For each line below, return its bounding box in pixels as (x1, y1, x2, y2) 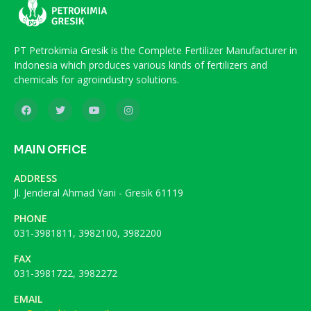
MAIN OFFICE (14, 142, 87, 157)
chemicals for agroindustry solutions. (14, 72, 179, 86)
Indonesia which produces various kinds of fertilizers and (14, 58, 267, 72)
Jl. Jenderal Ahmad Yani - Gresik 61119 (14, 185, 183, 199)
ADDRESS (14, 171, 57, 185)
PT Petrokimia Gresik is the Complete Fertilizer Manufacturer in (14, 43, 297, 57)
